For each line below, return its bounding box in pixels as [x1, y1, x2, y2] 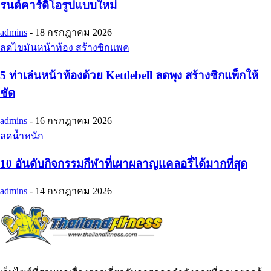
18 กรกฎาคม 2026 [35, 27, 112, 38]
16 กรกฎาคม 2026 [35, 115, 112, 126]
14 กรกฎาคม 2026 [35, 186, 112, 197]
